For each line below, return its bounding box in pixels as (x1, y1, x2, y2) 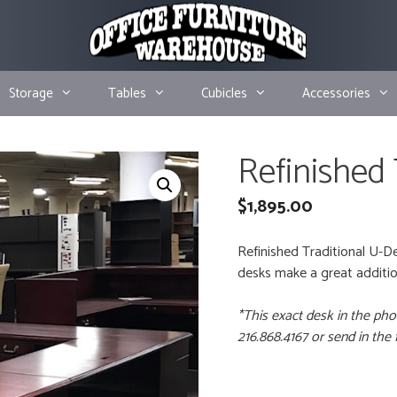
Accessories (302, 82, 371, 105)
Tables (108, 82, 147, 105)
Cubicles (201, 82, 248, 105)
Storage (9, 82, 54, 105)
